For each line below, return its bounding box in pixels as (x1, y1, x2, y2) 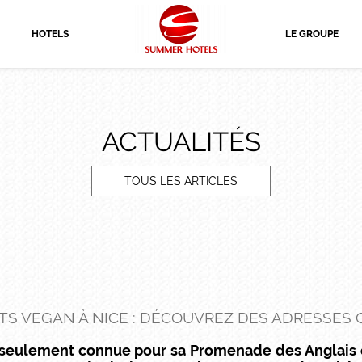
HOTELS (31, 28, 69, 40)
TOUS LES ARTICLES (124, 175, 238, 187)
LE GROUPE (285, 28, 339, 40)
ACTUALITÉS (101, 126, 261, 158)
